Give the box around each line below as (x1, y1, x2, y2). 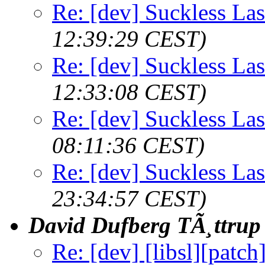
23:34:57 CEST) (52, 185, 206, 211)
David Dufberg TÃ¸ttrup (28, 212, 261, 238)
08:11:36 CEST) (52, 132, 205, 158)
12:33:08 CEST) (52, 79, 206, 105)
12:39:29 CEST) (52, 25, 206, 51)
